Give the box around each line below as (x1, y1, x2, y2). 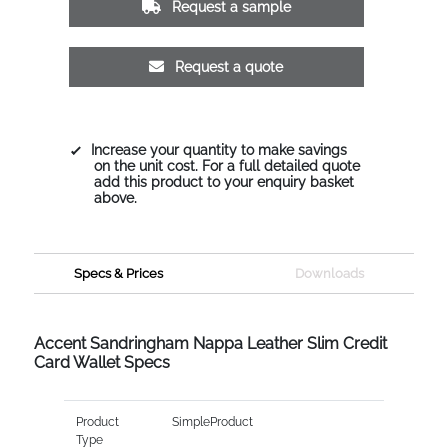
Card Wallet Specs (33, 352, 170, 372)
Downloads (294, 265, 364, 281)
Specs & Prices (74, 265, 164, 281)
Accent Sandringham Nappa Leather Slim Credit (33, 333, 387, 353)
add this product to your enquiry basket (93, 173, 354, 190)
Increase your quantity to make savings (90, 141, 347, 158)
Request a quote (171, 58, 284, 75)
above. (93, 189, 137, 206)
